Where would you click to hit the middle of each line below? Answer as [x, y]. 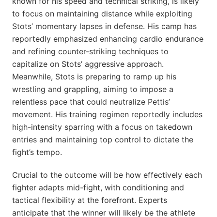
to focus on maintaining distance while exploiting [102, 14]
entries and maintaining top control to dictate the [103, 140]
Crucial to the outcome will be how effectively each [107, 175]
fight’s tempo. [37, 152]
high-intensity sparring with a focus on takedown [102, 127]
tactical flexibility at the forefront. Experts [90, 200]
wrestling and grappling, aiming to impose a [93, 89]
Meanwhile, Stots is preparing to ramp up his [94, 77]
